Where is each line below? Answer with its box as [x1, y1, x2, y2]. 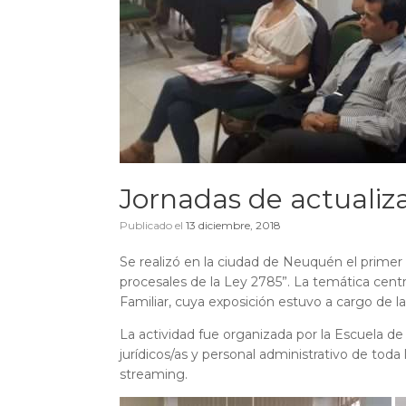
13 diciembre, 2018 [186, 218, 281, 232]
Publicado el [128, 218, 186, 232]
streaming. [120, 366, 188, 382]
